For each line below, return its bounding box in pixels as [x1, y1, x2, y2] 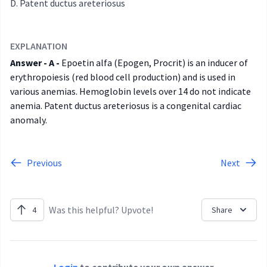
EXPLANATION [10, 40, 67, 52]
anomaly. [10, 114, 47, 126]
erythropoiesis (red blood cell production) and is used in [10, 71, 235, 83]
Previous [27, 157, 62, 169]
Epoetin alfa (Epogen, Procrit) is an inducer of [60, 57, 248, 69]
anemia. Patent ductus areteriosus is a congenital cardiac [10, 100, 241, 112]
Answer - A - [10, 57, 60, 69]
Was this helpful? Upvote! [49, 204, 153, 216]
